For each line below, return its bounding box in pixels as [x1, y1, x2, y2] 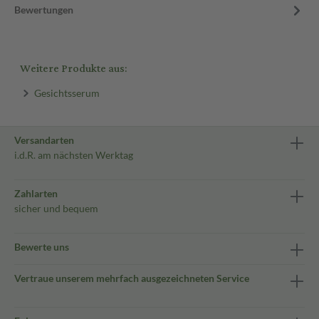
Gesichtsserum [33, 86, 100, 99]
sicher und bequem [14, 202, 98, 214]
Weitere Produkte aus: [20, 58, 127, 79]
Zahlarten [14, 187, 58, 199]
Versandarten [14, 134, 74, 146]
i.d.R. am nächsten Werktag [14, 149, 133, 161]
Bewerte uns [14, 241, 69, 253]
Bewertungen [14, 4, 73, 16]
